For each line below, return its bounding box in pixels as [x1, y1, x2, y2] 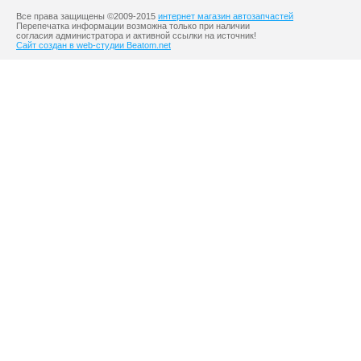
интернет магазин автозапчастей [158, 11, 293, 21]
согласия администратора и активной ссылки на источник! [16, 31, 256, 40]
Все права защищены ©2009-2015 [16, 11, 158, 21]
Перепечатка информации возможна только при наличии [16, 21, 250, 31]
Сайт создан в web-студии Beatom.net [16, 40, 171, 50]
